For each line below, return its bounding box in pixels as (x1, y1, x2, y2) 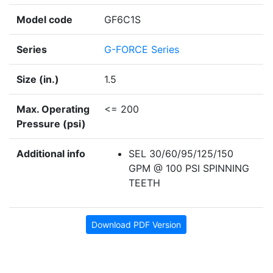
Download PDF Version (91, 219, 181, 230)
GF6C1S (104, 13, 141, 26)
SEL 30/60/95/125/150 (129, 147, 233, 160)
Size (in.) (16, 73, 59, 86)
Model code (16, 13, 73, 26)
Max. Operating (16, 103, 90, 116)
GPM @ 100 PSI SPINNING (129, 162, 249, 175)
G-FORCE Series (104, 43, 179, 56)
